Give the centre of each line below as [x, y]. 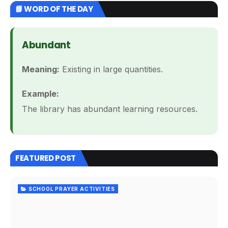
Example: [40, 94]
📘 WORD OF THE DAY [54, 9]
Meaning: [41, 69]
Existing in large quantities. [111, 69]
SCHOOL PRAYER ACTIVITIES [72, 189]
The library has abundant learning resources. [110, 109]
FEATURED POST [46, 158]
